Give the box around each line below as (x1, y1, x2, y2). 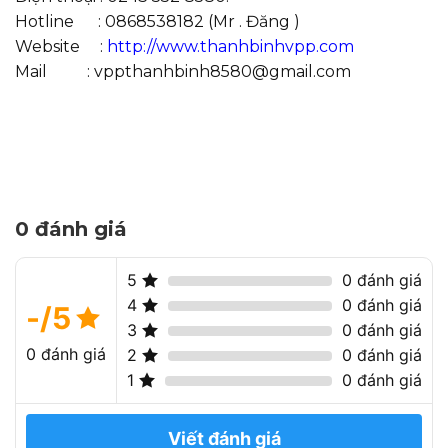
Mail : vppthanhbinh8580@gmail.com (15, 61, 351, 81)
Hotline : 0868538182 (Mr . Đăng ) (15, 11, 300, 31)
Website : (15, 36, 107, 56)
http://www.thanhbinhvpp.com (107, 36, 354, 56)
